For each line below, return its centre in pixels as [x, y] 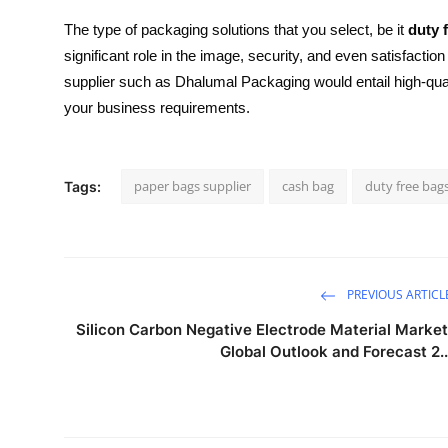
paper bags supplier [192, 185]
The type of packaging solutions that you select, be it [236, 29]
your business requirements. [157, 107]
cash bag [308, 185]
